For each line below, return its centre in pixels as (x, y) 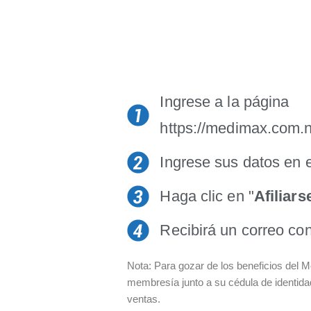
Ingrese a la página (225, 102)
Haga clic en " (207, 196)
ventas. (144, 299)
